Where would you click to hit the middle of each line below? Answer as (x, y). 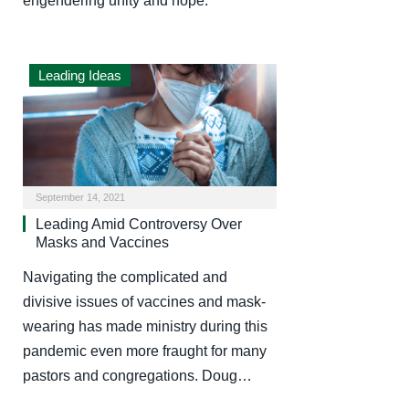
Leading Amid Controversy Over (139, 225)
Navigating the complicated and (125, 278)
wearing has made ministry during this (145, 327)
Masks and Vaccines (102, 243)
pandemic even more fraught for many (145, 351)
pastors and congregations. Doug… (137, 376)
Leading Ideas (80, 75)
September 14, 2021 (80, 198)
